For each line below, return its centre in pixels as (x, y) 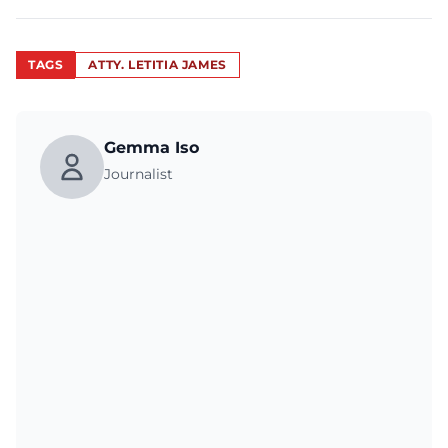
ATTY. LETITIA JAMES (157, 64)
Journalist (138, 174)
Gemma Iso (151, 147)
